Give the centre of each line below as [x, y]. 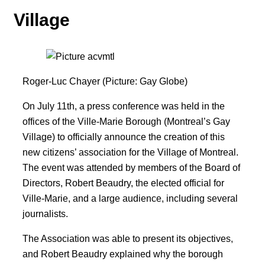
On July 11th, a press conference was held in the [124, 106]
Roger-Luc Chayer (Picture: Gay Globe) [105, 81]
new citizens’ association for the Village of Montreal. [130, 152]
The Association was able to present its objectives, [128, 238]
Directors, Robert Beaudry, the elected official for [123, 183]
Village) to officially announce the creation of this [124, 137]
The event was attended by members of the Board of [131, 167]
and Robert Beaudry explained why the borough [123, 254]
